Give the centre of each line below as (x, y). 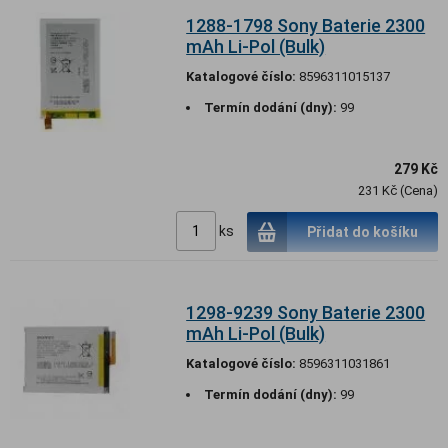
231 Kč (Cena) (398, 190)
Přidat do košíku (362, 232)
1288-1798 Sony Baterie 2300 (306, 25)
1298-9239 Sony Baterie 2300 (306, 313)
